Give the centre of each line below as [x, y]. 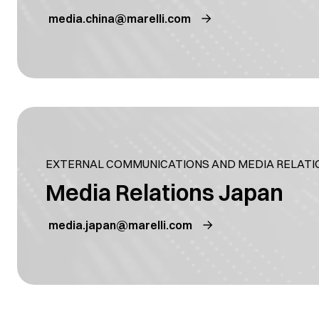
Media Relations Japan [164, 193]
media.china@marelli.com [120, 19]
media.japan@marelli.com [120, 225]
